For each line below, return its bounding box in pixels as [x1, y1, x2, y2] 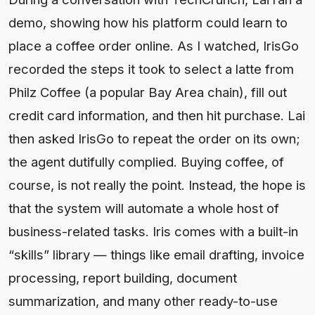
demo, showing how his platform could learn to [8, 14, 288, 30]
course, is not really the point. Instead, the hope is [8, 176, 306, 193]
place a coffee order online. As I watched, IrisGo [8, 37, 299, 53]
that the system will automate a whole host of [8, 200, 279, 216]
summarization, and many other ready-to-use [8, 292, 278, 309]
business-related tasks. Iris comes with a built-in [8, 223, 298, 239]
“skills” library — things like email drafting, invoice [8, 246, 304, 262]
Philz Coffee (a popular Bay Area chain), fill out [8, 84, 287, 100]
